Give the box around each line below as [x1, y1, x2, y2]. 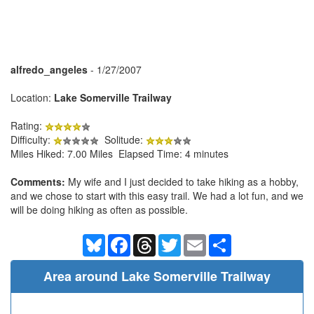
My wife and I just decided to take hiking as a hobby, [65, 174, 299, 189]
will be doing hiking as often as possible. [11, 202, 188, 217]
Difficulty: [11, 132, 53, 146]
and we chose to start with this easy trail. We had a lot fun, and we [11, 188, 303, 203]
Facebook [130, 232, 175, 247]
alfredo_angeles [11, 62, 88, 76]
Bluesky [105, 232, 139, 247]
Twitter [181, 232, 210, 247]
